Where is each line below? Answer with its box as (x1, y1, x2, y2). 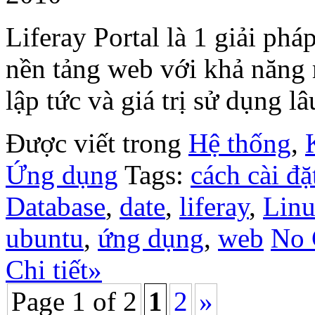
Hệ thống (188, 128, 291, 159)
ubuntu (6, 223, 84, 254)
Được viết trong (6, 128, 188, 159)
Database (6, 191, 105, 222)
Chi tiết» (6, 255, 102, 285)
